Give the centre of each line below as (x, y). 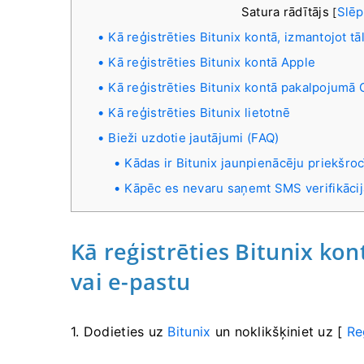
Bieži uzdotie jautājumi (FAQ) (194, 138)
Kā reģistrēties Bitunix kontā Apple (212, 62)
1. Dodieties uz (119, 331)
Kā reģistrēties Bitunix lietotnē (199, 113)
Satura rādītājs (287, 12)
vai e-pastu (131, 282)
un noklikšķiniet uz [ (279, 331)
